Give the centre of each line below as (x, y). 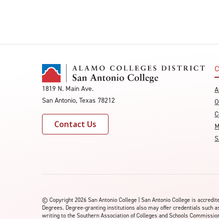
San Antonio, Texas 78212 (78, 101)
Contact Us (75, 124)
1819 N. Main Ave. (68, 89)
